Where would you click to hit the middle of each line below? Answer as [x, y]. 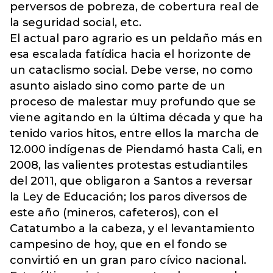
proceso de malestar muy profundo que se [133, 101]
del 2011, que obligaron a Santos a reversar [131, 181]
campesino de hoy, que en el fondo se [119, 244]
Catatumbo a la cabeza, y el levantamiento [132, 228]
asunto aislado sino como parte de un [118, 86]
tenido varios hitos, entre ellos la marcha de [134, 133]
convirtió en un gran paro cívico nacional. [128, 260]
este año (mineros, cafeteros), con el [114, 212]
